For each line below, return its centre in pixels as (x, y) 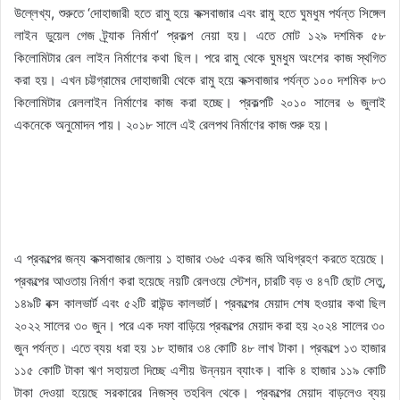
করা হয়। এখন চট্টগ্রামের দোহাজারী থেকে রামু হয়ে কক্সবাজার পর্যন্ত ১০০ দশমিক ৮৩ (200, 80)
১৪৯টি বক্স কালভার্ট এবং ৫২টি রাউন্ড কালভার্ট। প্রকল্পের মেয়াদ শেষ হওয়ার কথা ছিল (200, 304)
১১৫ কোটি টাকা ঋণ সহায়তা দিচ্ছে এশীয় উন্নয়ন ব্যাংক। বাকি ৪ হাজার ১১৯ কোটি (200, 371)
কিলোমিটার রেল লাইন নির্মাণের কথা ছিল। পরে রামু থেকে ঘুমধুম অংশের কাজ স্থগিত (200, 58)
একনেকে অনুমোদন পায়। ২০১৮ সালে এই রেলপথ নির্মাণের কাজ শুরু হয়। (172, 125)
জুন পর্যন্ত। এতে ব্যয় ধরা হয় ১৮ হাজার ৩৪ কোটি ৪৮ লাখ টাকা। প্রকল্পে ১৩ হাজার (200, 348)
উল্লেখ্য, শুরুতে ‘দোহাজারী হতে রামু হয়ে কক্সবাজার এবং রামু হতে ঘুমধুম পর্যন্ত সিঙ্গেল (200, 13)
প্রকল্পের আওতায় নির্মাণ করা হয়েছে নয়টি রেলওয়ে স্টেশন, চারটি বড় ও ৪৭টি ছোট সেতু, (200, 281)
